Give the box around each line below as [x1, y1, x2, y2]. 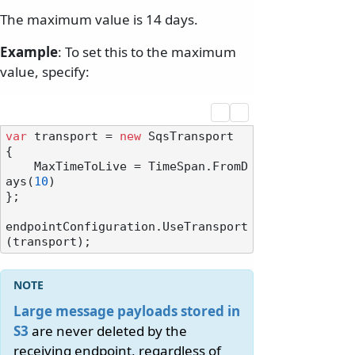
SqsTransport [141, 130, 234, 143]
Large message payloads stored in [13, 302, 240, 321]
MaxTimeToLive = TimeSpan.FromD [6, 160, 34, 174]
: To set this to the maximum [58, 43, 236, 62]
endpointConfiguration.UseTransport [6, 220, 248, 234]
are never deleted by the [29, 322, 187, 341]
